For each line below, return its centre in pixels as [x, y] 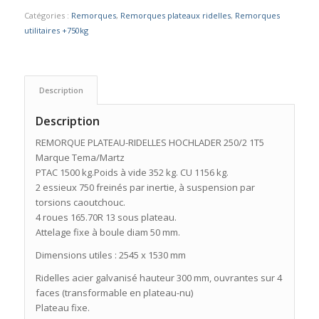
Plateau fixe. [62, 308]
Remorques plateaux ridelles [175, 15]
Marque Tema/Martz [80, 158]
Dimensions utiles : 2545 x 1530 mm [110, 255]
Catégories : [47, 15]
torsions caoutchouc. [80, 203]
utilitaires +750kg [56, 30]
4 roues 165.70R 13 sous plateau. [106, 218]
